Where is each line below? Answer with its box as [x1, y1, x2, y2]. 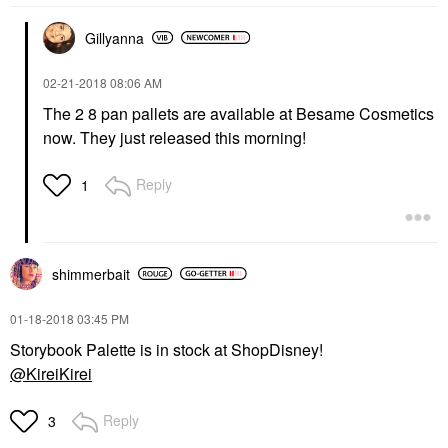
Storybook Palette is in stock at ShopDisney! [10, 337, 323, 361]
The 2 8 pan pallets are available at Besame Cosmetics [43, 101, 434, 125]
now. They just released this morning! [43, 125, 306, 149]
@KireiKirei [10, 361, 92, 385]
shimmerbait [52, 263, 130, 284]
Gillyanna [85, 27, 144, 48]
